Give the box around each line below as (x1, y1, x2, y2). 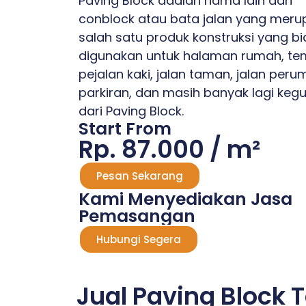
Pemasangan (79, 204, 195, 228)
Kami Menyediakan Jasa (79, 187, 292, 211)
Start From (79, 117, 171, 141)
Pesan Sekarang (96, 169, 183, 183)
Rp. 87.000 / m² (79, 133, 260, 166)
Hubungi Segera (96, 232, 181, 247)
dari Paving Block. (79, 102, 184, 120)
